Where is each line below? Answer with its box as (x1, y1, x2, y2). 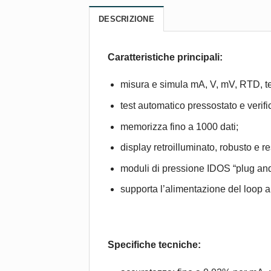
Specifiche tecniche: (108, 239, 201, 250)
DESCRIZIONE (99, 14, 154, 24)
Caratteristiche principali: (108, 51, 223, 62)
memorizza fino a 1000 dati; (120, 121, 238, 132)
